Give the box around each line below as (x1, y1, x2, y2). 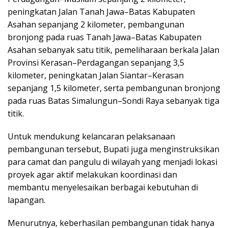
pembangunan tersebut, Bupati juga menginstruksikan (8, 144, 219, 155)
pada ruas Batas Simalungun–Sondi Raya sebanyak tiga (8, 95, 219, 107)
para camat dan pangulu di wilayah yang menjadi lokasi (8, 156, 217, 168)
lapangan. (8, 194, 45, 206)
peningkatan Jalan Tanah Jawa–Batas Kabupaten (8, 6, 195, 18)
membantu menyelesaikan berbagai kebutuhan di (8, 182, 198, 193)
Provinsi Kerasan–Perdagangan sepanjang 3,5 (8, 57, 184, 69)
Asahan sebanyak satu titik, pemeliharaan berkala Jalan (8, 44, 219, 56)
